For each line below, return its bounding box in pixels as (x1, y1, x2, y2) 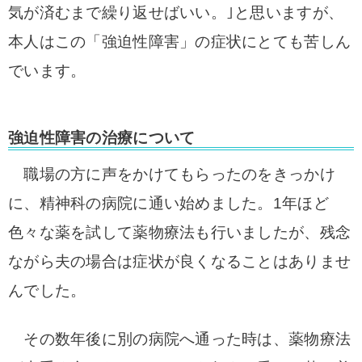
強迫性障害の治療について (8, 129, 196, 146)
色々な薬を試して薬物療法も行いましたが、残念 (8, 224, 351, 241)
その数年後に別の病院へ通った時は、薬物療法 (8, 330, 351, 347)
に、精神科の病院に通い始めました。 (8, 195, 273, 212)
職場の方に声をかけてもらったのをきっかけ (8, 166, 335, 183)
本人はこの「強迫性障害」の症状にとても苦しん (8, 33, 351, 50)
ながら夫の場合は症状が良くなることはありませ (8, 253, 351, 270)
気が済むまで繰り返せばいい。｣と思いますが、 (8, 4, 344, 21)
